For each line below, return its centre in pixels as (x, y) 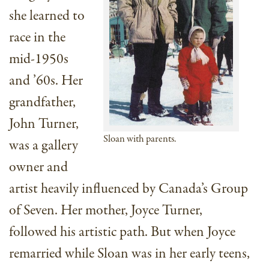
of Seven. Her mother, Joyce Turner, (106, 211)
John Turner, (44, 124)
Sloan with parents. (140, 139)
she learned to (47, 16)
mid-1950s (39, 59)
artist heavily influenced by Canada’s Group (128, 189)
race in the (37, 38)
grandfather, (42, 103)
